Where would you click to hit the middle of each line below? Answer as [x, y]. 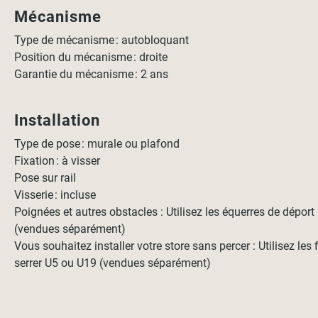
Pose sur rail [45, 178]
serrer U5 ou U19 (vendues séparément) [113, 263]
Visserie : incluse [57, 195]
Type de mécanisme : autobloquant [102, 40]
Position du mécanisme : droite [91, 57]
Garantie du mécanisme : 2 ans [92, 74]
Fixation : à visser [57, 161]
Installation [60, 120]
